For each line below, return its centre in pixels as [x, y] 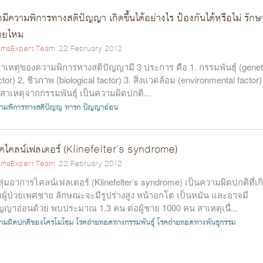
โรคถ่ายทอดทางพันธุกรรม [196, 222]
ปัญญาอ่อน [100, 107]
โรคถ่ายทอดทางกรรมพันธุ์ [115, 222]
